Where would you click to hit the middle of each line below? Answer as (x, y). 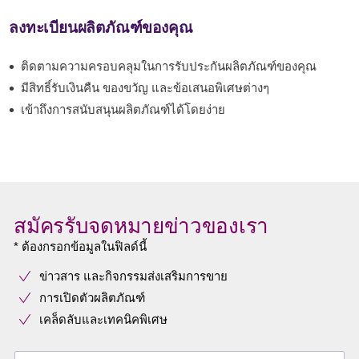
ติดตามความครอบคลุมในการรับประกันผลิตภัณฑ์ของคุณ (169, 66)
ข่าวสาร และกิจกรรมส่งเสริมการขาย (133, 276)
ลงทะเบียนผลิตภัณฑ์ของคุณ (101, 28)
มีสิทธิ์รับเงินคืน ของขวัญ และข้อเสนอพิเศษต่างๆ (145, 88)
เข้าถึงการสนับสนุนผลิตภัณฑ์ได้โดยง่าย (123, 109)
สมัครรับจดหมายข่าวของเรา (141, 226)
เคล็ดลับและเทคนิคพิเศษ (103, 319)
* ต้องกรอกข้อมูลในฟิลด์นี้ (81, 246)
